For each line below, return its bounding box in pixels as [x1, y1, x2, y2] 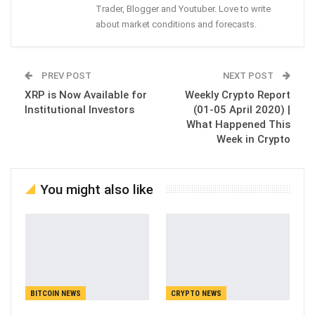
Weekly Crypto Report [185, 88, 290, 101]
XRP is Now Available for [25, 88, 147, 101]
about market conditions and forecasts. [96, 18, 257, 30]
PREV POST [39, 70, 91, 81]
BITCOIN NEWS [30, 289, 81, 299]
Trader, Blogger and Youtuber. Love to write [96, 3, 271, 14]
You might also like [40, 181, 153, 198]
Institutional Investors [25, 103, 134, 116]
